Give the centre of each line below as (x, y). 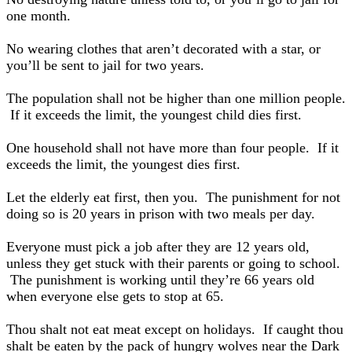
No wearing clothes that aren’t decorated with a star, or (163, 49)
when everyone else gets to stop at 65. (115, 296)
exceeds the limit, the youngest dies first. (123, 164)
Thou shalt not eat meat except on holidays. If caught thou (175, 329)
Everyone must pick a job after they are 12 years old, (158, 247)
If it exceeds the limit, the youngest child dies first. (154, 115)
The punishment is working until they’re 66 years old (160, 280)
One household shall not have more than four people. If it (172, 148)
